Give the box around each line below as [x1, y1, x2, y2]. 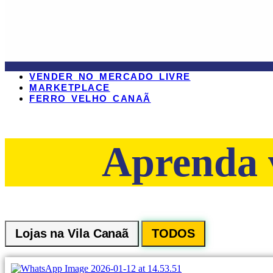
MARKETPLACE [29, 82, 110, 93]
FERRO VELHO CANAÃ [29, 93, 151, 104]
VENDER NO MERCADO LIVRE [29, 71, 191, 82]
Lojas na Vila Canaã [15, 227, 129, 241]
